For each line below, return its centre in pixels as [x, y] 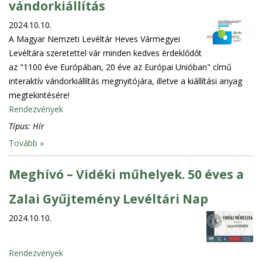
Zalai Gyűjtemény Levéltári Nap [108, 199]
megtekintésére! [39, 95]
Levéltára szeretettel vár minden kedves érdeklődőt [105, 53]
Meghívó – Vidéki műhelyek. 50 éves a [126, 174]
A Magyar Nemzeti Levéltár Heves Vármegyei [94, 39]
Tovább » [26, 143]
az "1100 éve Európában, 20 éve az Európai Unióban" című [120, 67]
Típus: [21, 126]
